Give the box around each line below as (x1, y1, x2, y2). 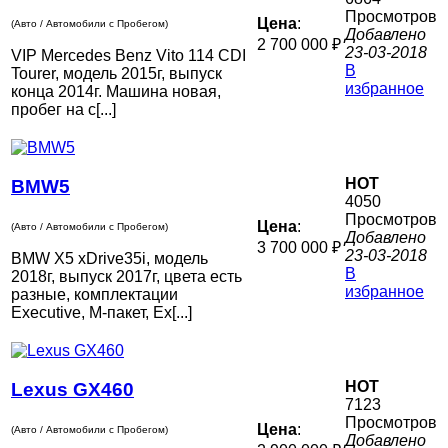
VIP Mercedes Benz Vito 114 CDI (11, 47, 246, 65)
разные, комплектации (11, 286, 178, 304)
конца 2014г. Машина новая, (11, 83, 221, 101)
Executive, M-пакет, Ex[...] (11, 304, 192, 322)
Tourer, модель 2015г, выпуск (11, 65, 222, 83)
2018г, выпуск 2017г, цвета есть (11, 268, 242, 286)
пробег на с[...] (11, 101, 116, 119)
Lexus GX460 (11, 378, 134, 400)
